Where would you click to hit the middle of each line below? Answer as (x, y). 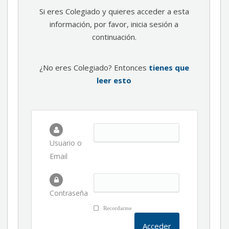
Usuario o (66, 143)
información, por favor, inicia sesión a (114, 24)
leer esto (114, 80)
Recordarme (117, 208)
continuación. (114, 37)
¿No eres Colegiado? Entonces (94, 67)
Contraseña (69, 193)
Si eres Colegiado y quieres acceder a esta (114, 11)
